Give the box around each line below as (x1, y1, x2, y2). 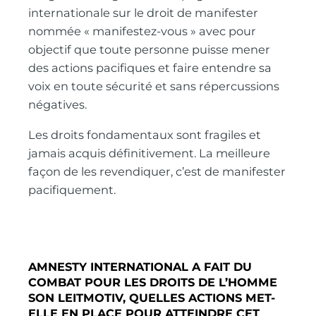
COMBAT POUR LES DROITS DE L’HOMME (28, 275, 278, 290)
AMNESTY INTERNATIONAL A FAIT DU (28, 260, 253, 274)
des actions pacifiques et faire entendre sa (28, 61, 272, 75)
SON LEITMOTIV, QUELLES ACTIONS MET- (28, 291, 276, 305)
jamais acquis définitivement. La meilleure (28, 145, 271, 160)
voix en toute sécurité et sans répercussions (28, 79, 280, 94)
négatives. (28, 97, 87, 112)
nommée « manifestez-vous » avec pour (28, 24, 257, 39)
